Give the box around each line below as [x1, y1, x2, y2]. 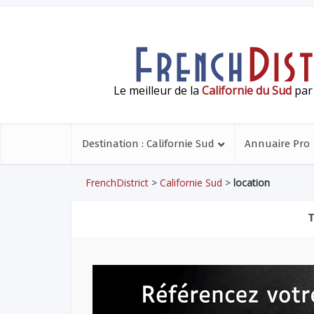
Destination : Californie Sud [82, 137, 214, 150]
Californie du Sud [202, 82, 292, 98]
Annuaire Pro [245, 137, 310, 150]
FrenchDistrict [86, 176, 149, 189]
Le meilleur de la [114, 82, 202, 98]
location [233, 176, 270, 189]
